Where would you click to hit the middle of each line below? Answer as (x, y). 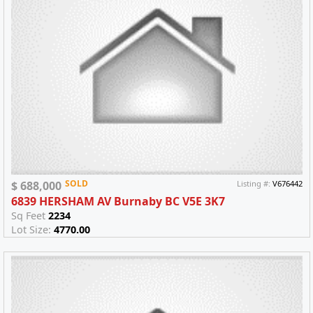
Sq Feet (30, 216)
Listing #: (255, 184)
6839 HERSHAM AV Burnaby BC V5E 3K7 (118, 202)
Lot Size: (32, 230)
